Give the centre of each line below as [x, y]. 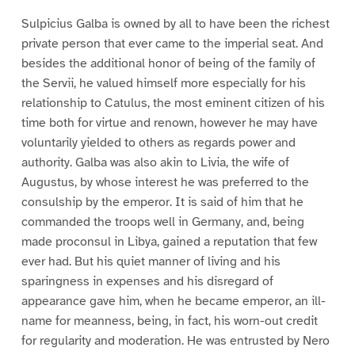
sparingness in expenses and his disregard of [147, 281]
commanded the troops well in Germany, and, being [162, 221]
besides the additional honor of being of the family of [168, 63]
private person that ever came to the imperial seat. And [172, 43]
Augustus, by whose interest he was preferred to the [165, 182]
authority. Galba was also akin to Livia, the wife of [155, 162]
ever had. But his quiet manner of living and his [151, 261]
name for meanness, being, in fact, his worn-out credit [169, 321]
